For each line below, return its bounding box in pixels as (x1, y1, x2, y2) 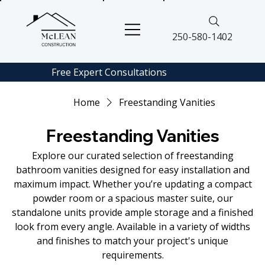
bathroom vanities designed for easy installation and (15, 163, 250, 177)
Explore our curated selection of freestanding (31, 149, 234, 163)
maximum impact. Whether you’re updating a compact (13, 177, 252, 191)
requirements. (101, 248, 164, 262)
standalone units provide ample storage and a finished (12, 206, 253, 219)
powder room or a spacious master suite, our (32, 192, 233, 205)
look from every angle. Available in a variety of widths (15, 220, 250, 234)
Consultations (104, 65, 167, 79)
